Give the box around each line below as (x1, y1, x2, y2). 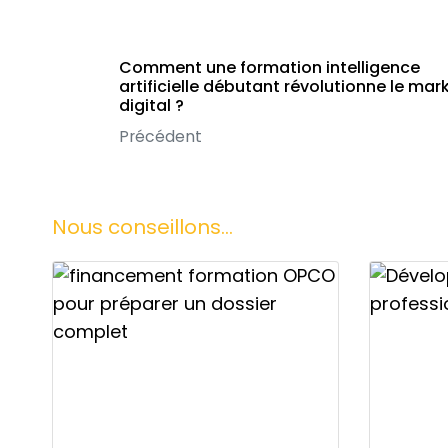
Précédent (118, 124, 202, 148)
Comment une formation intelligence (118, 55, 420, 79)
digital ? (118, 93, 184, 117)
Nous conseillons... (52, 213, 233, 242)
